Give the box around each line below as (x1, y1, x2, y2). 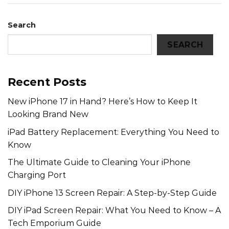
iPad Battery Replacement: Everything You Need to (8, 127, 219, 137)
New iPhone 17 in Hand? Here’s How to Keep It (8, 97, 197, 107)
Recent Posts (8, 75, 86, 89)
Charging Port (8, 170, 66, 180)
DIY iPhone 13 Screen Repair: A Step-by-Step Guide (8, 188, 217, 198)
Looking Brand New (8, 109, 88, 120)
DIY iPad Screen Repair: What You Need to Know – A (8, 205, 221, 216)
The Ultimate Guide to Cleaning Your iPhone (8, 157, 191, 168)
